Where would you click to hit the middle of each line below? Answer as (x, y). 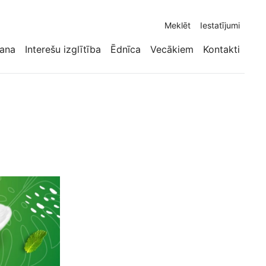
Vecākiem (172, 49)
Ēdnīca (126, 49)
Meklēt (178, 25)
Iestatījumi (220, 25)
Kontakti (221, 49)
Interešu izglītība (63, 49)
